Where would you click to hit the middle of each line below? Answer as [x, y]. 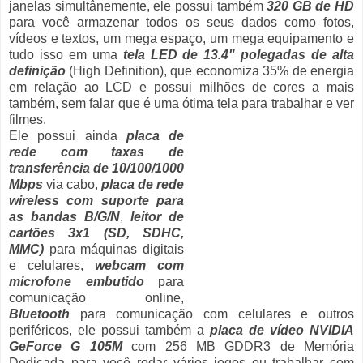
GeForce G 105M [66, 347]
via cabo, [72, 185]
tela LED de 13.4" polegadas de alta [239, 55]
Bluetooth [39, 314]
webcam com [139, 266]
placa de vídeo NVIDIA [282, 331]
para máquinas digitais [114, 250]
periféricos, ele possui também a [109, 331]
